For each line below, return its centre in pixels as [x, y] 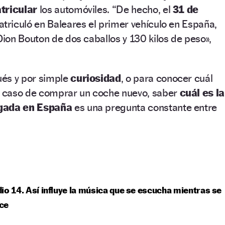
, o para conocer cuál [167, 78]
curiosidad [96, 78]
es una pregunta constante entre [146, 107]
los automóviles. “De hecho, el [106, 9]
